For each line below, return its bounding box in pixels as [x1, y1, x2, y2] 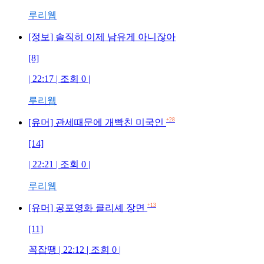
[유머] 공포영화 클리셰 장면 [28, 202, 147, 213]
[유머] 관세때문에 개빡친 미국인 [28, 117, 166, 127]
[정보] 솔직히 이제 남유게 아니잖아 [28, 31, 176, 42]
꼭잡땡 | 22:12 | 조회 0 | [28, 244, 121, 255]
